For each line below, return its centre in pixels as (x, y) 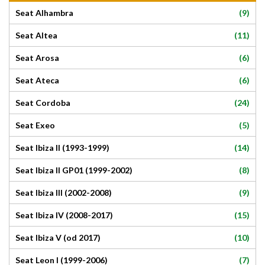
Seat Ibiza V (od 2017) (58, 237)
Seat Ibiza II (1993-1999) (62, 148)
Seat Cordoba (43, 103)
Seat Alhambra (44, 13)
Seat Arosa (37, 58)
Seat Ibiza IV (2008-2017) (64, 215)
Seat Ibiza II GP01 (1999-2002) (74, 170)
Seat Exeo (35, 125)
